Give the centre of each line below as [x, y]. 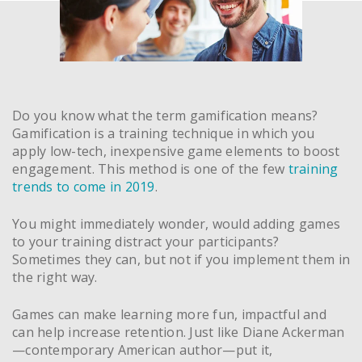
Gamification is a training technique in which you [164, 133]
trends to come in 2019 [84, 186]
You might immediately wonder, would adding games [176, 223]
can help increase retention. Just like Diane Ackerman [179, 332]
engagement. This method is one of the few [150, 168]
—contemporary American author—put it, [143, 349]
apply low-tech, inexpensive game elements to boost [176, 151]
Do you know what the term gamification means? [165, 115]
